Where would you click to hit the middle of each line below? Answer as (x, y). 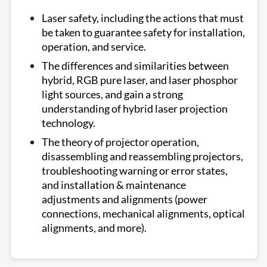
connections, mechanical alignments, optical (143, 213)
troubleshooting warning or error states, (135, 170)
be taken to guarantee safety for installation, (143, 32)
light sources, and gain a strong (112, 94)
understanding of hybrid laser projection (135, 108)
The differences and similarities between (135, 66)
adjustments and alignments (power (125, 199)
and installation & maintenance (114, 185)
